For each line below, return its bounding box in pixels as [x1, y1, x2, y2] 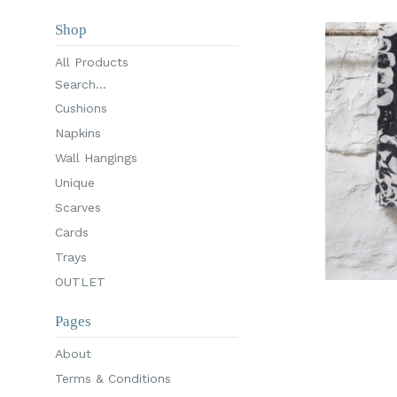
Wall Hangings [55, 150, 137, 165]
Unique [55, 175, 95, 190]
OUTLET [55, 274, 105, 289]
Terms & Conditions [55, 370, 171, 385]
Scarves [55, 199, 101, 214]
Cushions [55, 100, 107, 115]
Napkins [55, 125, 101, 140]
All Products [55, 54, 128, 69]
